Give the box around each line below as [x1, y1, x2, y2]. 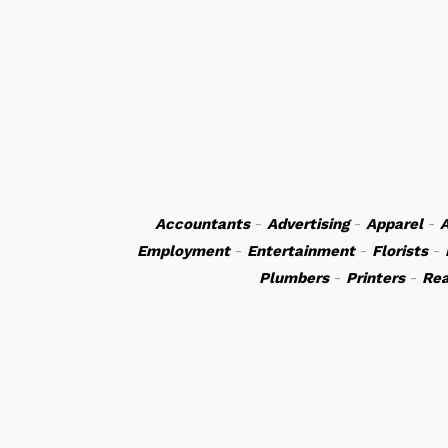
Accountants [154, 215, 250, 233]
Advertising [266, 215, 349, 233]
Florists [371, 242, 428, 260]
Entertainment [246, 242, 355, 260]
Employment [136, 242, 230, 260]
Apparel [365, 215, 423, 233]
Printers [345, 269, 405, 287]
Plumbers [258, 269, 329, 287]
